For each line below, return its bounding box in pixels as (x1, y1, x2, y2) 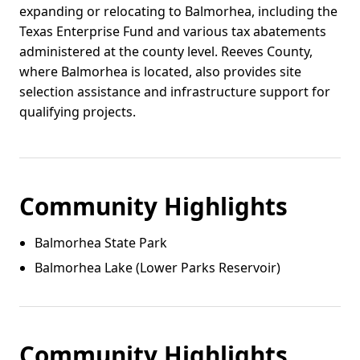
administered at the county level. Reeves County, (19, 43, 313, 61)
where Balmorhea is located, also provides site (19, 63, 301, 81)
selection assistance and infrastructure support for (19, 83, 330, 101)
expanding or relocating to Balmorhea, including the (19, 2, 337, 21)
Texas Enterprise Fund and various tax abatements (19, 22, 326, 41)
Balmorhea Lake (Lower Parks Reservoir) (35, 259, 281, 277)
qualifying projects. (19, 103, 136, 121)
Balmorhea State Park (35, 233, 168, 252)
